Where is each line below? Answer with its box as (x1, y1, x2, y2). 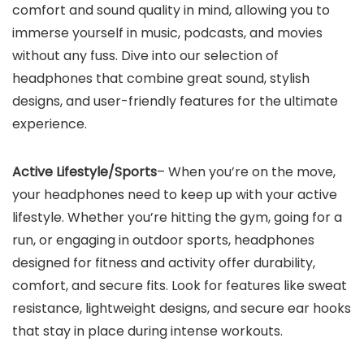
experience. (12, 115, 90, 133)
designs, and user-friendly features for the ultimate (12, 92, 338, 110)
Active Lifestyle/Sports (12, 162, 157, 181)
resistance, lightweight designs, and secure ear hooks (12, 299, 351, 318)
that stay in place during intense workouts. (12, 322, 286, 340)
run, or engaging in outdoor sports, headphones (12, 231, 314, 249)
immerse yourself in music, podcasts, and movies (12, 24, 323, 42)
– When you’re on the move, (157, 162, 336, 181)
